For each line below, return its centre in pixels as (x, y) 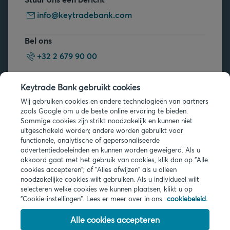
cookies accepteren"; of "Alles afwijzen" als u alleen (99, 169)
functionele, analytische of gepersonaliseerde (90, 140)
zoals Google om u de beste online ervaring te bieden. (104, 111)
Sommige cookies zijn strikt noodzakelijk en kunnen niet (107, 121)
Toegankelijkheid (41, 214)
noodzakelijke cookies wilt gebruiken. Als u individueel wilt (110, 179)
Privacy (23, 181)
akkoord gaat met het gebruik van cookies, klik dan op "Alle (114, 160)
